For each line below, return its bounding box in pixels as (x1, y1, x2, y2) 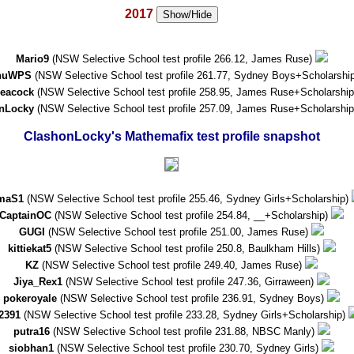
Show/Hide (163, 9, 212, 21)
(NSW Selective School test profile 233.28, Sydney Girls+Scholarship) (20, 309, 348, 321)
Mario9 (15, 53, 49, 65)
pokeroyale (3, 292, 57, 304)
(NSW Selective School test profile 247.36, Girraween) (62, 276, 317, 288)
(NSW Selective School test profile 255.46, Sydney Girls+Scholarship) (23, 193, 352, 205)
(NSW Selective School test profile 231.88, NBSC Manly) (49, 326, 318, 337)
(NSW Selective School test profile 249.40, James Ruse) (39, 259, 305, 271)
